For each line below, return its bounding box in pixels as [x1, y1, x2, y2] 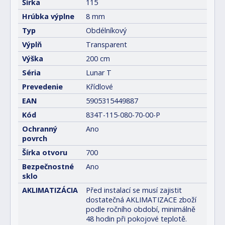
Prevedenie [22, 81, 63, 91]
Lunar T [86, 67, 111, 77]
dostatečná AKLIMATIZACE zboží [86, 194, 196, 204]
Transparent [86, 39, 127, 49]
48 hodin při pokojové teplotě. [86, 213, 187, 223]
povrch [22, 133, 47, 143]
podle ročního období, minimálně [86, 204, 195, 214]
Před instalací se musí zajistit [86, 185, 182, 195]
